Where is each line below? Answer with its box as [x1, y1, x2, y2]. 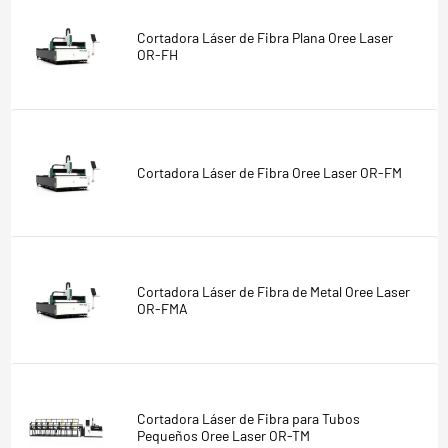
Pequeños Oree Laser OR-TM [136, 426, 310, 444]
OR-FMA [136, 299, 188, 317]
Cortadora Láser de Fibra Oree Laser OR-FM [136, 164, 402, 182]
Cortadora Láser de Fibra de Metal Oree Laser [136, 282, 410, 300]
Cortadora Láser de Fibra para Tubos [136, 409, 360, 427]
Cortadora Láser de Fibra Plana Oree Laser [136, 28, 393, 46]
